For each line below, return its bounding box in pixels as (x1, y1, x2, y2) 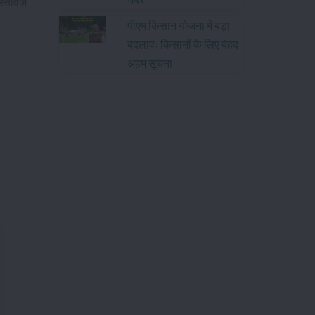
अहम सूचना (127, 56, 172, 71)
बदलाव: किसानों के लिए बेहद (127, 37, 238, 52)
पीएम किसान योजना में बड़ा (127, 18, 230, 33)
